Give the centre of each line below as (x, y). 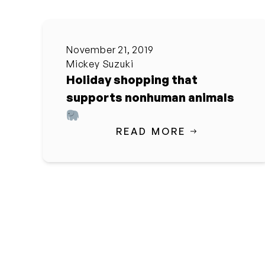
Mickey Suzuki (100, 64)
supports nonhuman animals (150, 97)
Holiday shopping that (132, 80)
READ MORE (151, 131)
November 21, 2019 (110, 50)
